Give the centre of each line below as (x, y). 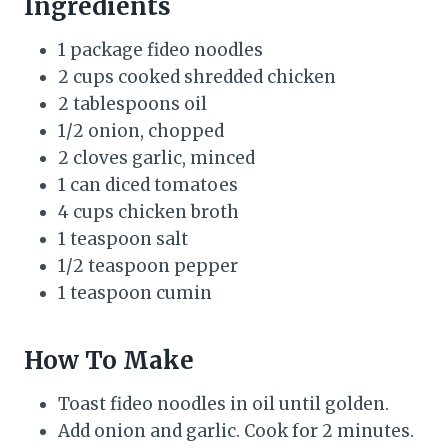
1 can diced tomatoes (148, 184)
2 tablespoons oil (132, 103)
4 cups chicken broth (148, 211)
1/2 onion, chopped (141, 130)
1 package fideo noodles (160, 49)
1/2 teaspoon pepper (148, 265)
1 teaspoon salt (123, 238)
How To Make (109, 360)
